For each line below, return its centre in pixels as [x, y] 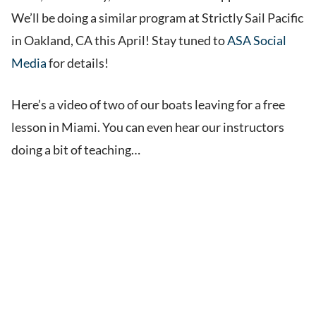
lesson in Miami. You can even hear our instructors [148, 127]
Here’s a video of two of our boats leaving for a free [148, 105]
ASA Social [257, 41]
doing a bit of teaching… [76, 150]
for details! [78, 63]
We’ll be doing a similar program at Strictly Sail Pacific [157, 18]
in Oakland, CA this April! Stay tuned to [119, 41]
